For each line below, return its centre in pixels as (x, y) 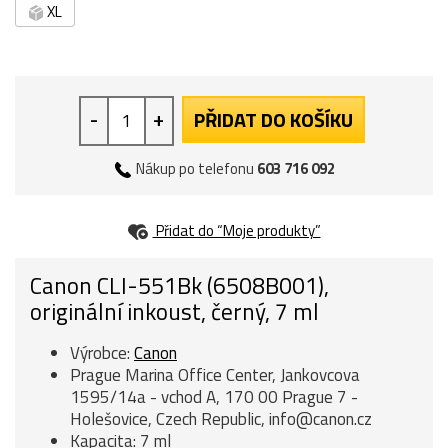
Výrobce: (102, 353)
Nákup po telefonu (195, 168)
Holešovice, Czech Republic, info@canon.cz (221, 419)
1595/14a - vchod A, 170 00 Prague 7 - (214, 397)
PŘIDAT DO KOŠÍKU (273, 119)
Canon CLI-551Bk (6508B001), (179, 285)
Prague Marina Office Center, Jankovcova (215, 375)
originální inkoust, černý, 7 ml (174, 311)
